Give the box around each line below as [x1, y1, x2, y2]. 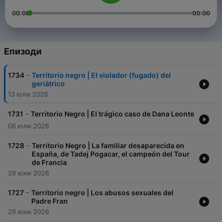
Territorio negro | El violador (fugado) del [32, 71, 171, 80]
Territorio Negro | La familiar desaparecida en [32, 141, 184, 150]
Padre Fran [31, 197, 68, 206]
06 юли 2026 [8, 122, 49, 130]
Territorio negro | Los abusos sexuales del [31, 188, 173, 197]
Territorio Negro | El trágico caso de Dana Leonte [31, 110, 194, 118]
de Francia [32, 158, 67, 167]
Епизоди [4, 46, 42, 57]
